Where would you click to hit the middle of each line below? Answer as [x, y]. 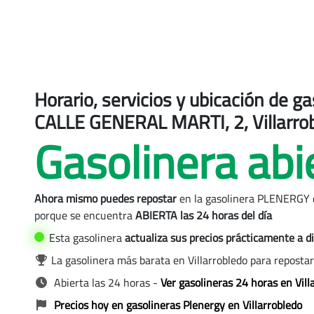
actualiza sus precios [175, 238]
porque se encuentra [84, 215]
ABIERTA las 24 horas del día [203, 215]
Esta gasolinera [85, 238]
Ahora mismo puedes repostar [105, 198]
